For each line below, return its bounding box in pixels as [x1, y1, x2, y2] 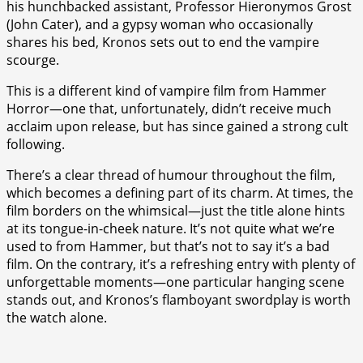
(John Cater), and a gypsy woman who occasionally [6, 15, 313, 33]
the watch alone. [6, 308, 107, 327]
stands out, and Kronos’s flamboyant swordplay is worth [6, 290, 351, 309]
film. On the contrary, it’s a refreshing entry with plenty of [6, 254, 355, 273]
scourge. [6, 50, 59, 69]
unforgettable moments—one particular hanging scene [6, 272, 344, 291]
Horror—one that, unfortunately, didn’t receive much [6, 99, 331, 117]
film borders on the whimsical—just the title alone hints [6, 201, 345, 220]
